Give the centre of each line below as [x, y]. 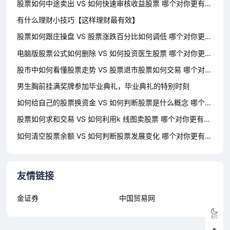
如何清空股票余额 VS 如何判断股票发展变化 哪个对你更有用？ [208, 136]
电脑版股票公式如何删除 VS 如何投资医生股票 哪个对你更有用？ [208, 53]
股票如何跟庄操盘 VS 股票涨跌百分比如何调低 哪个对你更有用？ [208, 36]
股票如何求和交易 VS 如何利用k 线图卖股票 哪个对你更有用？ [207, 119]
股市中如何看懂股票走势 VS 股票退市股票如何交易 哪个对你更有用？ [208, 69]
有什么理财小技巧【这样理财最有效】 [78, 20]
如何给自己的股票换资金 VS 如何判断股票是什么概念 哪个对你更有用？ [208, 103]
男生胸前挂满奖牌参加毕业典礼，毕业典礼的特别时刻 [103, 86]
